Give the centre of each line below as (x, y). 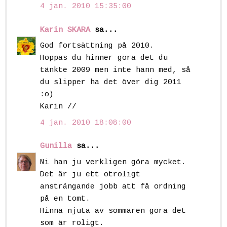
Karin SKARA (65, 30)
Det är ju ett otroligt (90, 174)
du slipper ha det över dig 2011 (111, 83)
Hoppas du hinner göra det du (104, 58)
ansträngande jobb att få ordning (113, 186)
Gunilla (56, 146)
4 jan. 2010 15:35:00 (86, 7)
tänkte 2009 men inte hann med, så (115, 70)
